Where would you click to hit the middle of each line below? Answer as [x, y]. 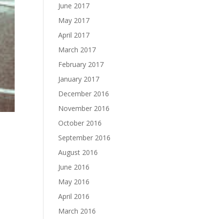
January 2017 [79, 79]
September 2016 [85, 138]
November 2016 [84, 108]
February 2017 [81, 64]
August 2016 [78, 152]
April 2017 [74, 35]
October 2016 [80, 123]
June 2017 [74, 6]
